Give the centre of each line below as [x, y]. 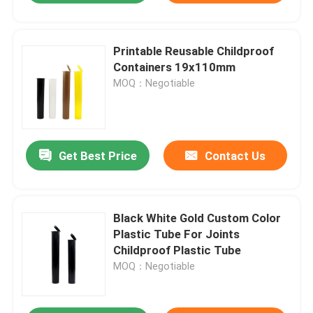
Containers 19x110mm [175, 67]
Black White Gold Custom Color [197, 218]
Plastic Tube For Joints [177, 234]
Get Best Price [97, 156]
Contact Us [235, 156]
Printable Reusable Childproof [194, 51]
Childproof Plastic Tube [177, 250]
